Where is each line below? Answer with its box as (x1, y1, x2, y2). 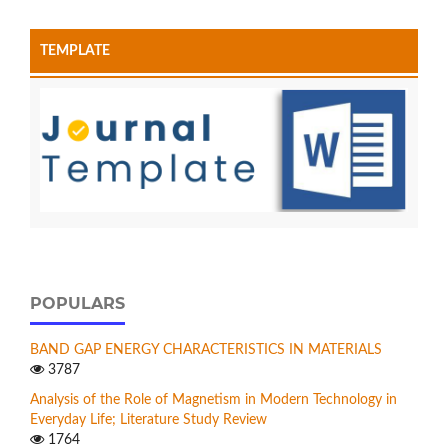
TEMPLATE (40, 44, 110, 59)
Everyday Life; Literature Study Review (30, 412, 267, 427)
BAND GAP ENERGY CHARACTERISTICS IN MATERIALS (30, 342, 382, 357)
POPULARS (30, 293, 125, 313)
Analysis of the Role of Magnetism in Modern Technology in (30, 392, 397, 407)
